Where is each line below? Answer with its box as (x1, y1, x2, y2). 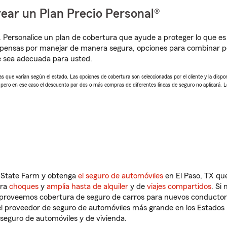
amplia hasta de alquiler (47, 182, 128, 191)
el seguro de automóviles (78, 172, 163, 180)
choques (9, 182, 39, 191)
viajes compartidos (147, 182, 211, 191)
